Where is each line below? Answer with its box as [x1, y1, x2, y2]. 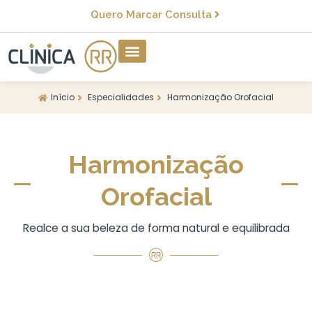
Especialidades [88, 91, 154, 104]
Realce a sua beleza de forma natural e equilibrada [22, 221, 290, 236]
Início [51, 91, 75, 104]
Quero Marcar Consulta [90, 8, 212, 21]
